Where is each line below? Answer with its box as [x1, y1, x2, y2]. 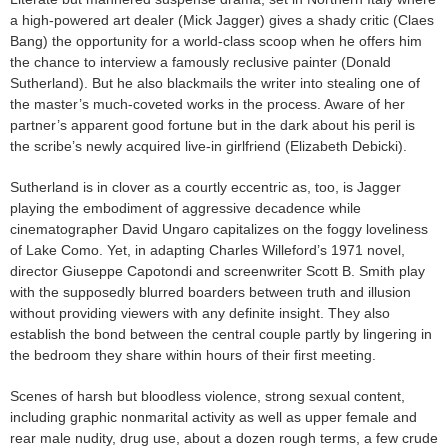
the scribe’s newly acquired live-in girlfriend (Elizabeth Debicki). [10, 137, 407, 154]
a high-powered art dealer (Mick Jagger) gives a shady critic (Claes [10, 11, 434, 28]
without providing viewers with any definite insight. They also [10, 304, 390, 321]
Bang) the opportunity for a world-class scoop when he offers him [10, 32, 422, 49]
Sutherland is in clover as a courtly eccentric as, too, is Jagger [10, 178, 401, 195]
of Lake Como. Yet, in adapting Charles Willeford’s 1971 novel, [10, 241, 405, 258]
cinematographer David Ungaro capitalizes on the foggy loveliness [10, 220, 428, 237]
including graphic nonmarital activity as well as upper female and [10, 408, 417, 425]
